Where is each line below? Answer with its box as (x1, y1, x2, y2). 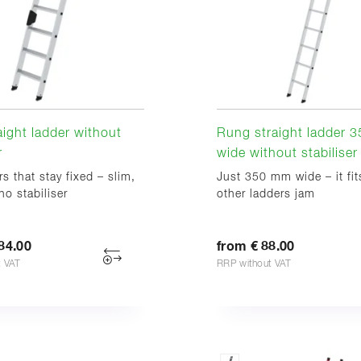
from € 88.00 (217, 239, 295, 253)
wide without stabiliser (217, 147, 358, 160)
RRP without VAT (217, 259, 292, 269)
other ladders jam (217, 188, 315, 200)
